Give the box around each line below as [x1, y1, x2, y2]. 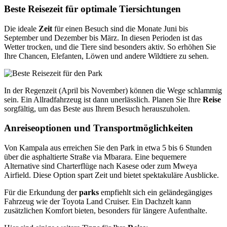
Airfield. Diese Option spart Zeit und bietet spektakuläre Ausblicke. [4, 171, 219, 180]
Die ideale [4, 24, 39, 33]
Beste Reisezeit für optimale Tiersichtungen [4, 3, 181, 14]
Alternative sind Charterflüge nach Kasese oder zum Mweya [4, 162, 197, 171]
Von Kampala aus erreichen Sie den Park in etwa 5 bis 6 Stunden [4, 143, 212, 153]
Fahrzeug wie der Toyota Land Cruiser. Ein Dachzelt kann [4, 197, 191, 206]
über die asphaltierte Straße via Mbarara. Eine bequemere [4, 153, 186, 162]
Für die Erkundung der [4, 188, 79, 197]
